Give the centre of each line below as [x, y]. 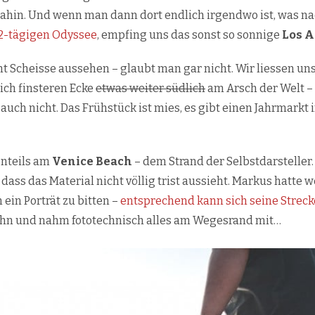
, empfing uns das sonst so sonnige [188, 35]
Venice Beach [92, 162]
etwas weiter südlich [150, 89]
